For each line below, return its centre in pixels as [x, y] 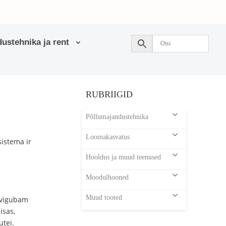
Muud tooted [104, 197]
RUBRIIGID [109, 94]
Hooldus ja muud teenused [123, 157]
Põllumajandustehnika [117, 116]
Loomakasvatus [107, 136]
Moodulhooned [107, 177]
